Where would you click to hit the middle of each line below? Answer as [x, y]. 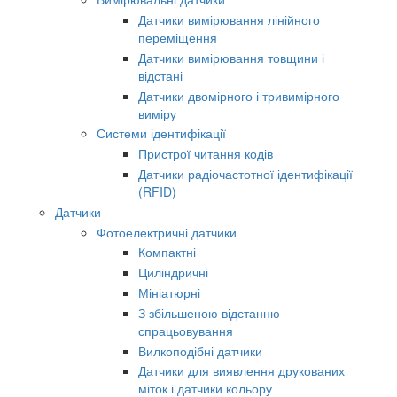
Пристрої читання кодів [206, 154]
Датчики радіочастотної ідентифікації [245, 173]
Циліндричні [173, 272]
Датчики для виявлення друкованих [241, 371]
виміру [157, 113]
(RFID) [157, 191]
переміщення [178, 37]
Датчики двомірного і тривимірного [239, 95]
